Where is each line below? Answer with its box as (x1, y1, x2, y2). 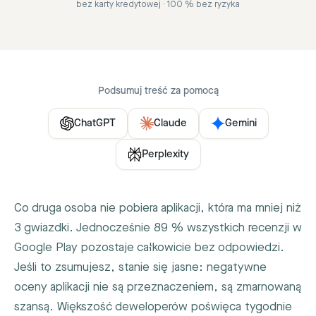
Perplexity (141, 148, 189, 161)
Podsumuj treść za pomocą (97, 85, 219, 97)
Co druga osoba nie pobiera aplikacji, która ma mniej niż (14, 201, 301, 215)
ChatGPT (73, 117, 116, 130)
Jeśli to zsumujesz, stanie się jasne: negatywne (14, 260, 267, 274)
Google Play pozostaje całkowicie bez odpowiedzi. (14, 241, 284, 255)
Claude (153, 117, 187, 130)
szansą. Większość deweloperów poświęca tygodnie (14, 300, 292, 314)
